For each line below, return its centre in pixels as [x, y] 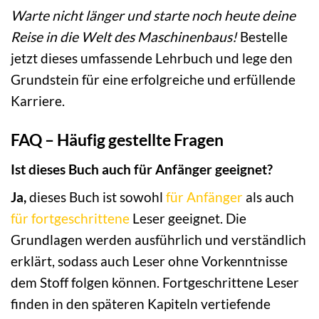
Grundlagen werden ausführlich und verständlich [158, 240]
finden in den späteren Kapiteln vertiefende [141, 304]
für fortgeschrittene [70, 219]
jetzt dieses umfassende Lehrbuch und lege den [152, 58]
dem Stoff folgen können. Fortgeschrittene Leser [155, 283]
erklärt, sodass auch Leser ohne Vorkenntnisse [149, 261]
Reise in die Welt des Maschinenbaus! [124, 37]
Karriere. [38, 101]
